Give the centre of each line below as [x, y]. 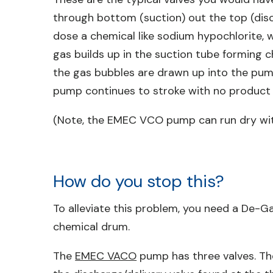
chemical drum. [93, 227]
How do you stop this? [139, 181]
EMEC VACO [106, 256]
